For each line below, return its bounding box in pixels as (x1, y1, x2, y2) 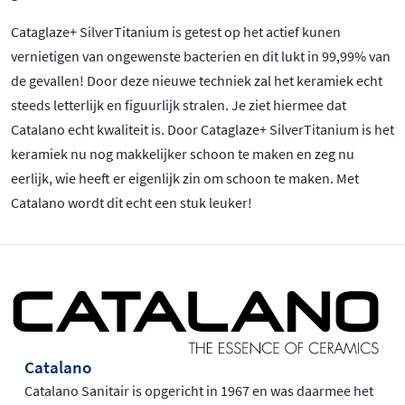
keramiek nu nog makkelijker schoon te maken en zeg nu (11, 145, 354, 164)
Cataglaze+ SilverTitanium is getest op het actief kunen (11, 23, 341, 42)
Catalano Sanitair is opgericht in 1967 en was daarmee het (24, 381, 373, 400)
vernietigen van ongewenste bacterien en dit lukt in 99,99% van (11, 47, 391, 66)
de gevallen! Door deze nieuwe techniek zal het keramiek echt (11, 71, 382, 90)
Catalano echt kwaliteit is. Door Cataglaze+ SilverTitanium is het (11, 120, 394, 139)
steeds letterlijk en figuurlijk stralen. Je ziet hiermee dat (11, 96, 346, 115)
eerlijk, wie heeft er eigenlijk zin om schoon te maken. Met (11, 169, 359, 188)
